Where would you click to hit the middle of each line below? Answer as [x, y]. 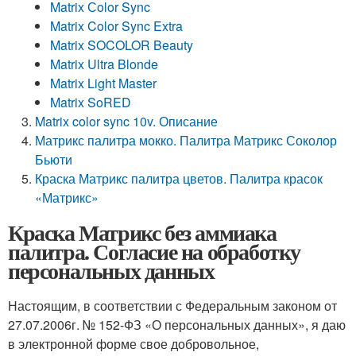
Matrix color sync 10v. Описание [127, 121]
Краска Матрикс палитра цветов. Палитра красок [179, 178]
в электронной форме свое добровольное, [133, 344]
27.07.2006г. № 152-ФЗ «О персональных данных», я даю [177, 325]
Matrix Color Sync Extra [117, 26]
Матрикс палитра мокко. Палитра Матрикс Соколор [186, 140]
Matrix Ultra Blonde [104, 64]
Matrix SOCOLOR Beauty [122, 45]
